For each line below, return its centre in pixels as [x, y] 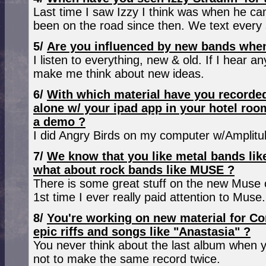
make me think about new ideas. [119, 74]
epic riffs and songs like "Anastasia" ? [142, 232]
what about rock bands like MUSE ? [134, 170]
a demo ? [59, 122]
